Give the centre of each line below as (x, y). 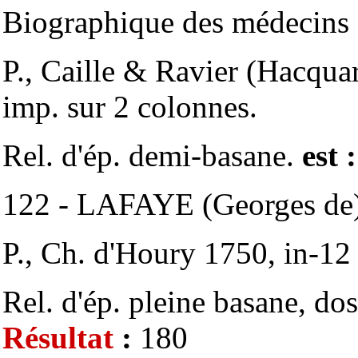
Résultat (58, 338)
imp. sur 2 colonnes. (130, 107)
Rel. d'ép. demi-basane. (152, 155)
